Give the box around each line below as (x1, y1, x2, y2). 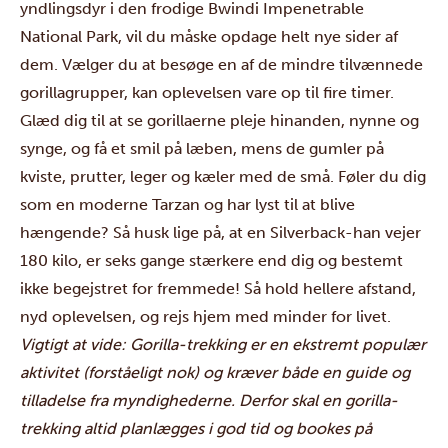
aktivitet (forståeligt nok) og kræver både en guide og (20, 363, 410, 382)
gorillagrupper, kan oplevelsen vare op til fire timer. (20, 83, 394, 102)
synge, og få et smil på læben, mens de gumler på (20, 139, 384, 158)
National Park (20, 27, 118, 46)
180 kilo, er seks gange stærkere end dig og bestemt (20, 251, 403, 270)
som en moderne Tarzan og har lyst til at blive (20, 195, 355, 214)
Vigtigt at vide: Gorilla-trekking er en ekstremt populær (20, 335, 426, 354)
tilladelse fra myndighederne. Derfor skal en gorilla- (20, 391, 398, 410)
